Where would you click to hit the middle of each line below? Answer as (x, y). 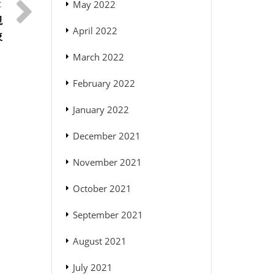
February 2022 (104, 83)
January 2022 (101, 110)
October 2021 (102, 189)
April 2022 (95, 31)
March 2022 (98, 57)
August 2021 (99, 241)
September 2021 (108, 215)
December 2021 (106, 136)
